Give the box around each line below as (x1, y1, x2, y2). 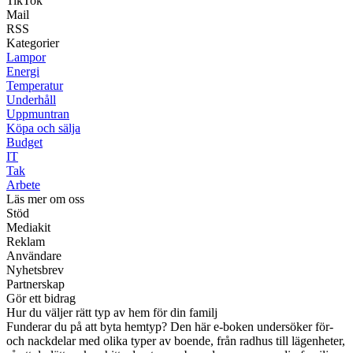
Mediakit (6, 221, 50, 235)
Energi (6, 65, 39, 79)
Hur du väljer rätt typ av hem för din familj (6, 306, 217, 320)
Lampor (6, 50, 46, 65)
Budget (6, 136, 43, 150)
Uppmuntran (6, 107, 69, 121)
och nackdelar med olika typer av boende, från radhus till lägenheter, (6, 334, 345, 348)
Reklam (6, 235, 45, 249)
